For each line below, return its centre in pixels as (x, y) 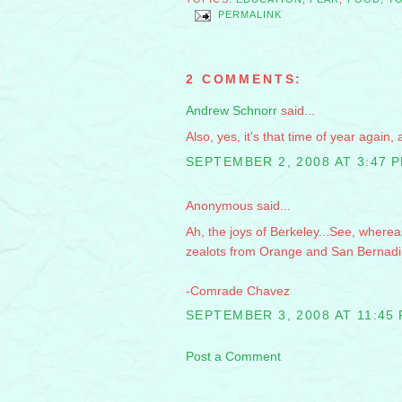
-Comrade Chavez (238, 290)
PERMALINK (250, 15)
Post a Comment (233, 357)
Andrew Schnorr (232, 111)
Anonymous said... (238, 205)
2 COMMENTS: (245, 79)
